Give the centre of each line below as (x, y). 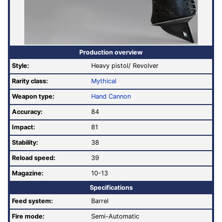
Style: (21, 66)
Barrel (100, 201)
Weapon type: (33, 97)
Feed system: (32, 201)
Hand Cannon (111, 97)
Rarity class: (30, 81)
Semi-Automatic (115, 217)
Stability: (25, 143)
